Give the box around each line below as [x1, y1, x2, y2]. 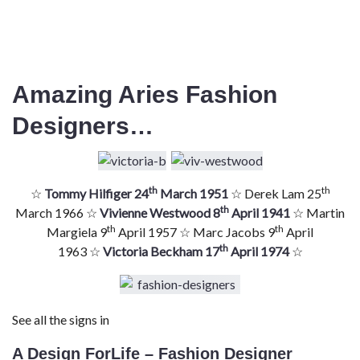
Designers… [12, 112, 153, 140]
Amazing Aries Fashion [12, 81, 277, 108]
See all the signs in [12, 312, 109, 328]
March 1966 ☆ [15, 205, 100, 221]
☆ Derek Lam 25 [227, 186, 321, 202]
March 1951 [157, 186, 228, 202]
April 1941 [229, 205, 290, 221]
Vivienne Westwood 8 [100, 205, 220, 221]
